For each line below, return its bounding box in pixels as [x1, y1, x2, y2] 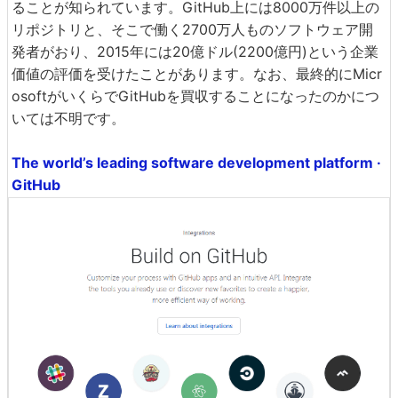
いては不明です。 [12, 109, 125, 127]
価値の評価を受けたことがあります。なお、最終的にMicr [12, 65, 382, 83]
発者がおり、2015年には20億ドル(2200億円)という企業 [12, 43, 378, 60]
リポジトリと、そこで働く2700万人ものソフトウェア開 [12, 20, 373, 38]
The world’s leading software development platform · [12, 154, 381, 171]
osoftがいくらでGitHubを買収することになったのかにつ [12, 87, 379, 105]
